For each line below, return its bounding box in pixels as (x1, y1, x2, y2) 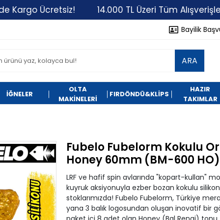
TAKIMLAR (183, 94, 218, 104)
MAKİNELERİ (58, 94, 97, 104)
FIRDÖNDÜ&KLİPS (109, 89, 169, 99)
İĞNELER (6, 89, 33, 99)
